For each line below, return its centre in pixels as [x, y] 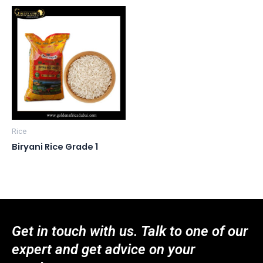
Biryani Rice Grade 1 [55, 147]
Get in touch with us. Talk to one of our [130, 232]
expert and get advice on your [103, 250]
